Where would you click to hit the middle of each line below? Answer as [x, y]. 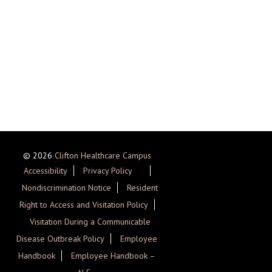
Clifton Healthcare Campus [103, 155]
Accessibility [45, 171]
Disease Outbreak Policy [61, 239]
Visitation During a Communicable [90, 222]
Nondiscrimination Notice [67, 188]
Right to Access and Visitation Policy [83, 205]
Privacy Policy [107, 171]
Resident [143, 188]
